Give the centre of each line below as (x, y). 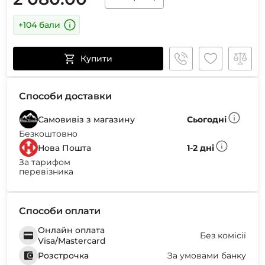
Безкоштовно (48, 133)
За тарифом (45, 162)
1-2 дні (201, 148)
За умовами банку (207, 255)
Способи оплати (60, 211)
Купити (96, 58)
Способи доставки (65, 96)
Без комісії (223, 235)
